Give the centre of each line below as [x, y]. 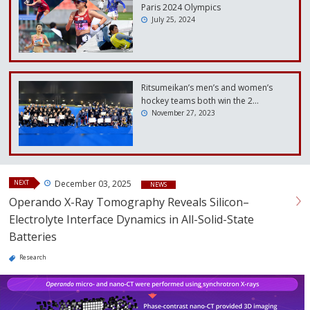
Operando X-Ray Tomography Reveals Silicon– [129, 202]
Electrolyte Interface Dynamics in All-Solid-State [131, 220]
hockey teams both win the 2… [200, 101]
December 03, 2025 [94, 184]
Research [33, 257]
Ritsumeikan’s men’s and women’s [207, 88]
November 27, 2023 [184, 113]
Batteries [33, 237]
